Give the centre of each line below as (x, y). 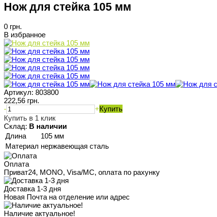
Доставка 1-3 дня (32, 189)
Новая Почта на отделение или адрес (67, 197)
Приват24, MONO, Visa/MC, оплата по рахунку (82, 172)
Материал (22, 146)
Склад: (15, 126)
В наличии (48, 126)
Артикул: (19, 93)
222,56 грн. (22, 101)
